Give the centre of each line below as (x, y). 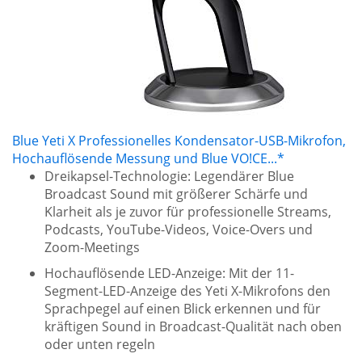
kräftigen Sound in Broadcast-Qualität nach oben (193, 326)
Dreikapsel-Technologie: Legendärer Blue (169, 176)
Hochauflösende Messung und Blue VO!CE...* (148, 158)
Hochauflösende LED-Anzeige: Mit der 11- (169, 273)
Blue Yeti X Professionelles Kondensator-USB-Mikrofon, (179, 141)
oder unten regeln (100, 344)
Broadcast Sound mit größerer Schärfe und (176, 194)
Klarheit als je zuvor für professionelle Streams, (188, 212)
